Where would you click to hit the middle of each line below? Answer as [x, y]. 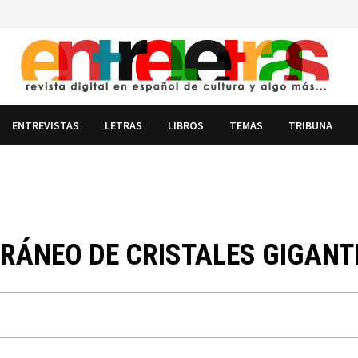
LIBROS [186, 125]
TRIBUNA [311, 125]
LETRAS [124, 125]
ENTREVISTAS [46, 125]
